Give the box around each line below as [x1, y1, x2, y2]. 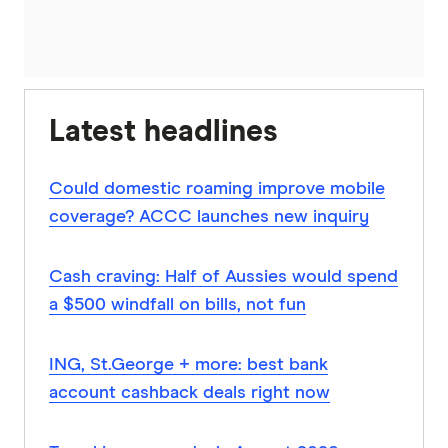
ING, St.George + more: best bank [49, 356, 328, 375]
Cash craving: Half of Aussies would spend [49, 268, 398, 287]
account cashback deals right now [49, 384, 330, 403]
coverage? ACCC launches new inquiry [49, 208, 369, 227]
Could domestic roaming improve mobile [49, 180, 385, 199]
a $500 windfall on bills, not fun [49, 296, 306, 315]
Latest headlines [49, 117, 278, 148]
